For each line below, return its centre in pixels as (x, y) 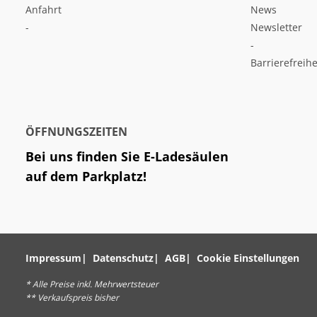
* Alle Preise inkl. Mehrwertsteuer (92, 284)
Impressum (53, 258)
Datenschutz (123, 258)
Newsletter (276, 27)
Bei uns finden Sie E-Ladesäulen (127, 156)
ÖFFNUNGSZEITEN (76, 131)
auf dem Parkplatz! (86, 176)
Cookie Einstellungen (248, 258)
